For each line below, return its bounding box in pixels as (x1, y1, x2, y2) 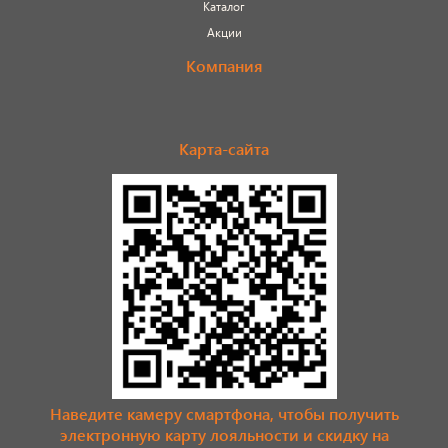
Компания (185, 54, 263, 76)
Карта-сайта (179, 137, 269, 159)
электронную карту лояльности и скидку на (59, 423, 389, 445)
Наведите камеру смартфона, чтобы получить (49, 402, 399, 424)
